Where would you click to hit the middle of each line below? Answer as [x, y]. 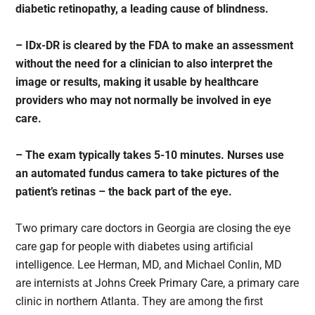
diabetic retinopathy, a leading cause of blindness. [142, 9]
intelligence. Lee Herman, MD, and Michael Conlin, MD [149, 265]
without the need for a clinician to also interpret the [144, 64]
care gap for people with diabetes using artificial [135, 247]
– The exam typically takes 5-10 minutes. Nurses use [150, 155]
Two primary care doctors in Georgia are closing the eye [153, 229]
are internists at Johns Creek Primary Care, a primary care [157, 283]
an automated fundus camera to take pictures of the [148, 174]
